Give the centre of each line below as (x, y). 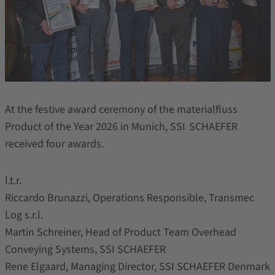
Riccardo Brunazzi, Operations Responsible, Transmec (129, 198)
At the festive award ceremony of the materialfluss (121, 109)
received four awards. (54, 144)
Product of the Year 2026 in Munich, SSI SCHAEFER (121, 126)
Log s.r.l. (24, 215)
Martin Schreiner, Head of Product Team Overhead (120, 232)
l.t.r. (13, 180)
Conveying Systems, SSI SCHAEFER (85, 249)
